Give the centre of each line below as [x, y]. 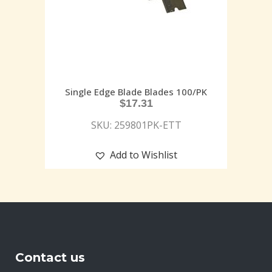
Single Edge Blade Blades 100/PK [136, 91]
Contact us [50, 257]
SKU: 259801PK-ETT [136, 125]
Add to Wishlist [144, 155]
